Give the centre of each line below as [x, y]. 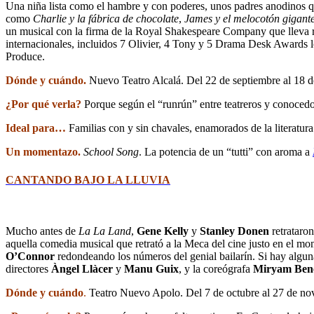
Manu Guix [151, 268]
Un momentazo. [43, 152]
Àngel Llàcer [82, 268]
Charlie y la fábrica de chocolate [106, 19]
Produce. [25, 57]
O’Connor [30, 256]
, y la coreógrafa [216, 268]
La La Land [105, 231]
